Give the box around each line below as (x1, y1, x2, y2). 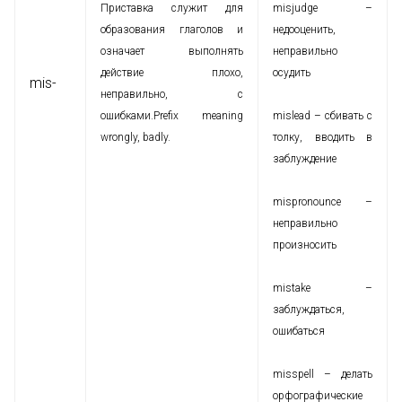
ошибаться (273, 325, 325, 337)
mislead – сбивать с (273, 109, 372, 122)
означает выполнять (100, 45, 243, 57)
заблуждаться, (273, 303, 345, 316)
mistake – (273, 282, 372, 294)
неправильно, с (100, 88, 243, 100)
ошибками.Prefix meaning (100, 109, 243, 122)
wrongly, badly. (100, 131, 170, 144)
